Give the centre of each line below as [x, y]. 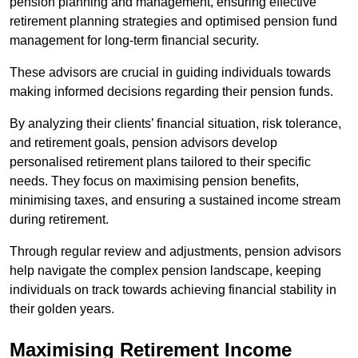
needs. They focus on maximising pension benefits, [154, 181]
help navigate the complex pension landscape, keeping [165, 271]
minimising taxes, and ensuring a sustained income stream [175, 201]
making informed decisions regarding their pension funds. [173, 92]
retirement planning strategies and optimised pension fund [173, 22]
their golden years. [62, 309]
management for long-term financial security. [134, 41]
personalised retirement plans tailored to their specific [160, 162]
